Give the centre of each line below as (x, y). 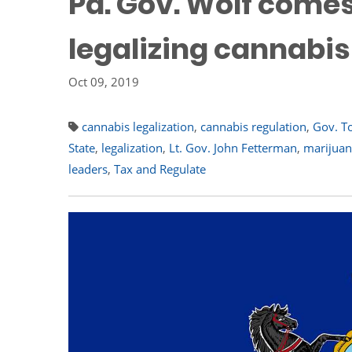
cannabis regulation (253, 126)
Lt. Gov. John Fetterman (233, 148)
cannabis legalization (138, 126)
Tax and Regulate (160, 169)
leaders (88, 169)
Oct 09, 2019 (104, 82)
